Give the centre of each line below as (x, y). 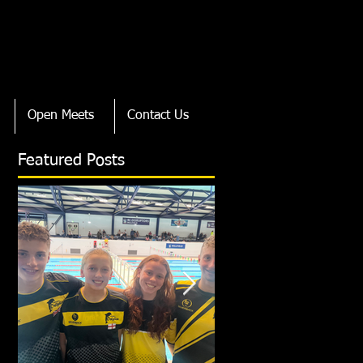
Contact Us (158, 116)
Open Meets (61, 116)
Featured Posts (71, 160)
